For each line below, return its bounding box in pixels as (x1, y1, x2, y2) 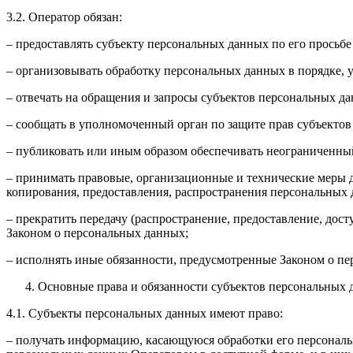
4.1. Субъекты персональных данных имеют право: (6, 307, 283, 321)
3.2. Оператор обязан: (6, 10, 122, 24)
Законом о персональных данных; (6, 226, 188, 240)
